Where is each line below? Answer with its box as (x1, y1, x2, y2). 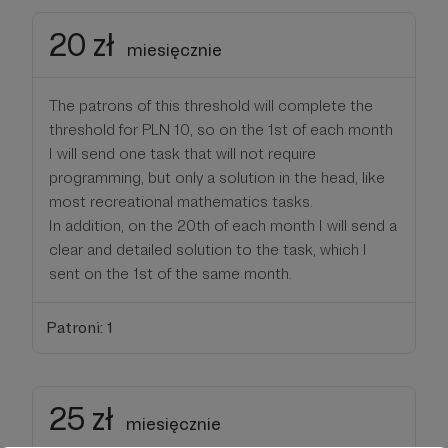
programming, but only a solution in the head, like (49, 168, 385, 188)
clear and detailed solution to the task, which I (49, 240, 367, 260)
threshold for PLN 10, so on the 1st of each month (49, 120, 393, 140)
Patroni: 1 (45, 317, 113, 337)
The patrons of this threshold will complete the (49, 96, 373, 116)
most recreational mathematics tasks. (49, 192, 313, 212)
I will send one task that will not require (49, 144, 316, 164)
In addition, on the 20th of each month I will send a (49, 216, 397, 236)
